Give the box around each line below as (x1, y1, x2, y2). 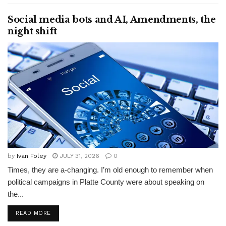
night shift (8, 26, 58, 37)
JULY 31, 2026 (58, 152, 99, 159)
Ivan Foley (17, 152, 46, 159)
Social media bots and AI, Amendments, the (8, 14, 216, 25)
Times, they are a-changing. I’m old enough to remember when (8, 165, 213, 174)
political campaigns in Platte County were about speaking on (8, 178, 204, 186)
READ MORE (16, 210, 51, 216)
